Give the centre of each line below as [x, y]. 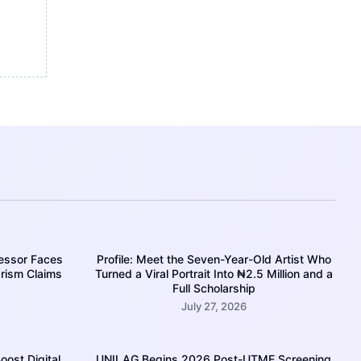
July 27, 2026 [214, 307]
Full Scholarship [214, 288]
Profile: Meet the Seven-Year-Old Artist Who [214, 259]
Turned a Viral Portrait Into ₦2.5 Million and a [214, 274]
